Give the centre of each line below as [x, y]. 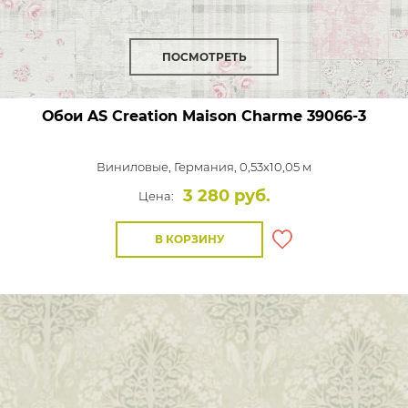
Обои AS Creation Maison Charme [172, 116]
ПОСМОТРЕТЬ [204, 57]
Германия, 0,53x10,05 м [243, 167]
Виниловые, [135, 167]
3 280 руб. [226, 196]
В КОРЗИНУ [189, 239]
